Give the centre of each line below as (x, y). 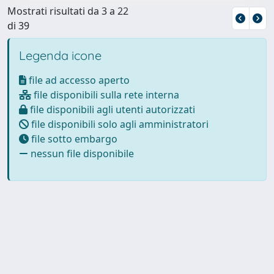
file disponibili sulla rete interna (105, 94)
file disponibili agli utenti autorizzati (111, 109)
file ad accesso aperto (78, 80)
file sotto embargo (73, 139)
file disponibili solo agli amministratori (119, 124)
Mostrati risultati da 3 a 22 (68, 11)
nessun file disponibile (81, 153)
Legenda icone (60, 55)
